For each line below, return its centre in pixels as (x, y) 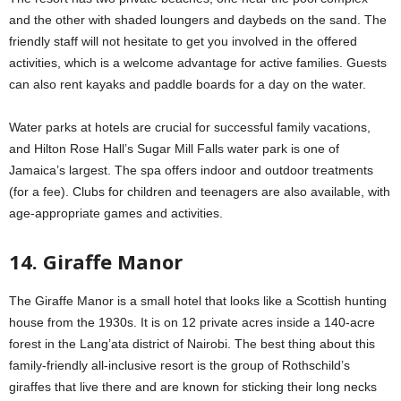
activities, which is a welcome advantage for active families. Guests (198, 62)
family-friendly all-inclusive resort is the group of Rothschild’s (179, 365)
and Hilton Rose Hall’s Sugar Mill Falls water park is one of (174, 148)
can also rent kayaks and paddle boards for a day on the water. (188, 84)
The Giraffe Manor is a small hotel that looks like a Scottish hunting (198, 300)
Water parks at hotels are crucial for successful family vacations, (190, 127)
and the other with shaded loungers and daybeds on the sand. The (198, 19)
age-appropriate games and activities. (116, 213)
